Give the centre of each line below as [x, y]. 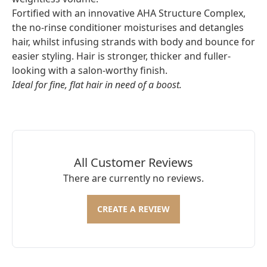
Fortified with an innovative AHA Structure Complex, [129, 13]
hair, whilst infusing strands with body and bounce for [133, 42]
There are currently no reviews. [133, 178]
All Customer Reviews [133, 162]
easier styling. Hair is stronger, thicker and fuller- [121, 56]
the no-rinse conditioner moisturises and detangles [128, 27]
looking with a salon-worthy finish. [90, 70]
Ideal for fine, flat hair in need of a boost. [97, 85]
